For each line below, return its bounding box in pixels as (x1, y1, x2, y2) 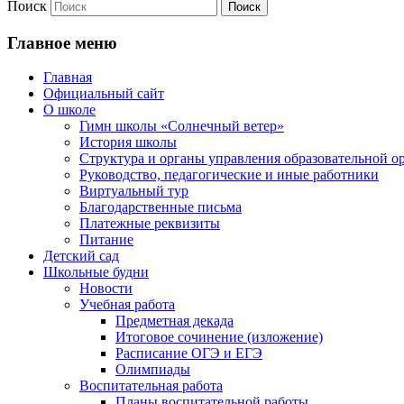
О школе (43, 102, 96, 118)
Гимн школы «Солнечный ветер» (79, 118, 284, 134)
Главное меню (7, 32, 117, 52)
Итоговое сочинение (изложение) (115, 329, 323, 345)
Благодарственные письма (79, 199, 242, 216)
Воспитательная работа (79, 378, 223, 394)
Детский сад (43, 248, 119, 264)
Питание (79, 232, 133, 248)
